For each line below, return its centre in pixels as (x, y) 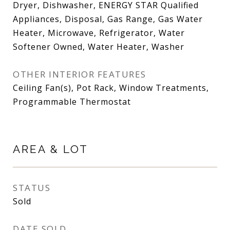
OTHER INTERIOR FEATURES (80, 74)
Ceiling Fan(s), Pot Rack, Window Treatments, (111, 88)
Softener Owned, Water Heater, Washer (99, 47)
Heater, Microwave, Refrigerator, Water (99, 33)
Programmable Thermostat (72, 102)
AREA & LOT (51, 149)
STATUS (32, 188)
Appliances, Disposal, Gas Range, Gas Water (108, 19)
